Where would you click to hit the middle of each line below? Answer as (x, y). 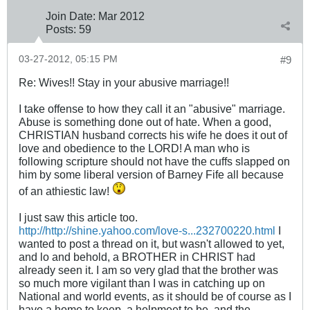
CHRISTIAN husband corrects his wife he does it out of (153, 135)
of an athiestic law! (65, 191)
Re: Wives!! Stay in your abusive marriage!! (124, 83)
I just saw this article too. (78, 218)
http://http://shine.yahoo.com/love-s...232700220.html (147, 231)
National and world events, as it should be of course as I (155, 297)
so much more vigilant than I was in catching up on (142, 283)
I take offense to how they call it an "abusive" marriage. (152, 109)
